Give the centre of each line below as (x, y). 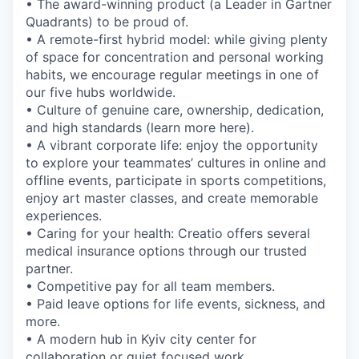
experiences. (64, 216)
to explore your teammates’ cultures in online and (176, 163)
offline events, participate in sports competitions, (176, 180)
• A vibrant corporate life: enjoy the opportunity (172, 145)
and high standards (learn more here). (140, 127)
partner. (49, 268)
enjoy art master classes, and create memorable (172, 198)
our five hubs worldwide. (101, 92)
